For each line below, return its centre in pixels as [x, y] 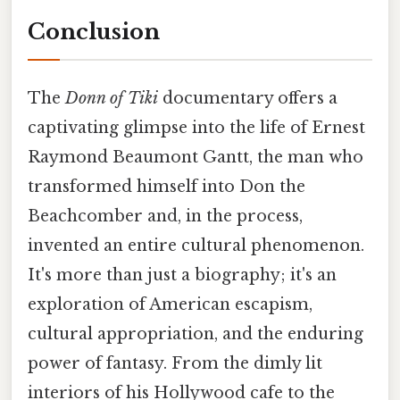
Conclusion [94, 31]
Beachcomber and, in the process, [165, 217]
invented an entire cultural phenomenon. [196, 246]
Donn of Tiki [112, 99]
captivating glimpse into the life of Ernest [196, 128]
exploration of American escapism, [170, 305]
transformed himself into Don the [167, 187]
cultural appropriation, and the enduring [196, 334]
